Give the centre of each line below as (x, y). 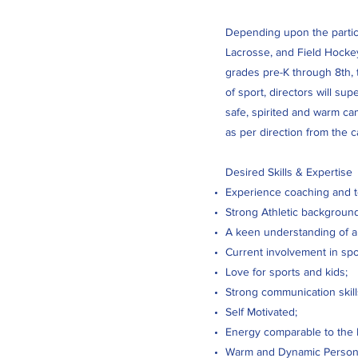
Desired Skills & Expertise (289, 172)
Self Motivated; (261, 312)
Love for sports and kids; (286, 272)
